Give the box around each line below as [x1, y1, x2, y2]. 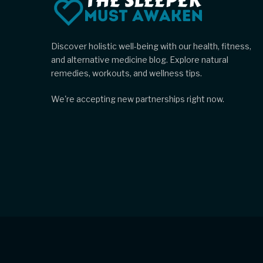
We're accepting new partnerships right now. [51, 94, 224, 104]
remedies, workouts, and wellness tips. [51, 68, 202, 79]
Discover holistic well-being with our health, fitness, [51, 41, 251, 52]
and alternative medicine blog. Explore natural [51, 55, 228, 65]
